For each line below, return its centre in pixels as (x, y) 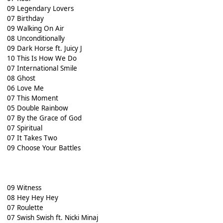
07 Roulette (25, 208)
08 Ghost (21, 78)
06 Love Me (25, 88)
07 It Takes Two (32, 138)
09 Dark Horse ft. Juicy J (44, 49)
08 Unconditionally (36, 39)
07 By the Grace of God (44, 118)
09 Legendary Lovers (40, 9)
